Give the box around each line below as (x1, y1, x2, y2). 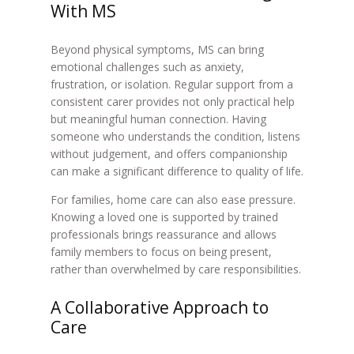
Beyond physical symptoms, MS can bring (50, 42, 264, 57)
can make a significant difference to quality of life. (50, 164, 303, 179)
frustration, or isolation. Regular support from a (50, 77, 293, 92)
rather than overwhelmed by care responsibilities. (50, 262, 301, 277)
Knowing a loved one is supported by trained (50, 209, 278, 224)
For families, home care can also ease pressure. (50, 192, 296, 207)
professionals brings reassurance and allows (50, 227, 277, 242)
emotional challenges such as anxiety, (50, 59, 244, 74)
